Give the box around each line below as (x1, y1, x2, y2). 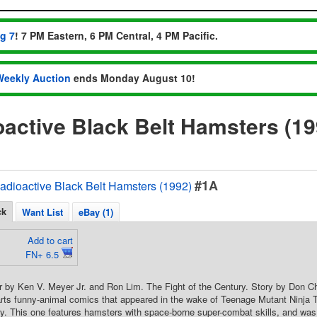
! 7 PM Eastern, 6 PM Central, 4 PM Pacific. (15, 28, 218, 42)
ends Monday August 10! (71, 71, 195, 85)
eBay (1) (79, 205, 113, 219)
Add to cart (27, 234, 73, 247)
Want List (22, 205, 63, 219)
